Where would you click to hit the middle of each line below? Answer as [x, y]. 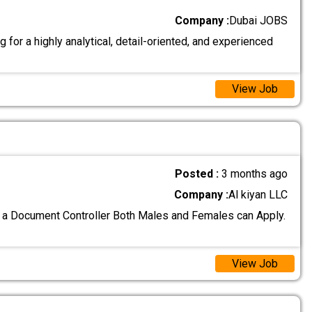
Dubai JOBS [259, 20]
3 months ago [255, 174]
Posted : [198, 174]
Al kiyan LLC [258, 195]
